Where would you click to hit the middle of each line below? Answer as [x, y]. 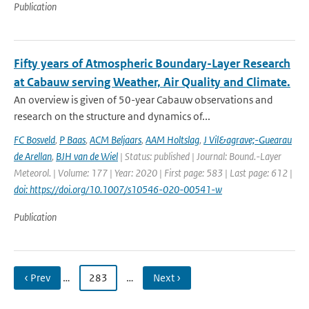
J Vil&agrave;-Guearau [248, 140]
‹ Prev [37, 278]
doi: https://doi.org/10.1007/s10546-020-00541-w [118, 189]
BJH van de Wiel [87, 156]
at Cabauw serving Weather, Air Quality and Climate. [152, 82]
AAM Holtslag [172, 140]
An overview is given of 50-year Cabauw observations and [143, 100]
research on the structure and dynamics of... [112, 116]
